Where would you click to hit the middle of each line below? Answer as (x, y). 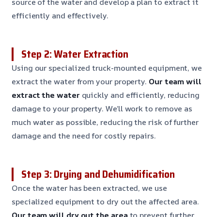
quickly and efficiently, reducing (139, 95)
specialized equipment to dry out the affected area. (105, 201)
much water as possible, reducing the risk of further (105, 122)
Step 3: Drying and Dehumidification (98, 174)
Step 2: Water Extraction (75, 54)
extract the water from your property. (80, 81)
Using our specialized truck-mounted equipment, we (107, 68)
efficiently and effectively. (60, 15)
